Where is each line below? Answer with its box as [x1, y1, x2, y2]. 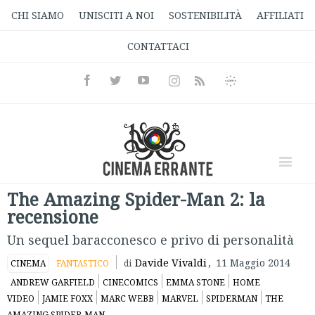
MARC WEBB [101, 292, 154, 304]
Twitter [120, 74, 152, 85]
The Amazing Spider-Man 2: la [7, 187, 265, 211]
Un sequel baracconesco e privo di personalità [7, 231, 294, 248]
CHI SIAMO [11, 8, 64, 22]
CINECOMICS [103, 276, 158, 288]
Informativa [224, 75, 276, 86]
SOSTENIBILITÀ [169, 8, 242, 22]
